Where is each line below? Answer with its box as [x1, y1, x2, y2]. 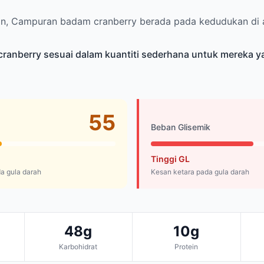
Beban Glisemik [151, 122, 210, 133]
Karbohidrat [59, 242, 98, 252]
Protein [174, 242, 199, 252]
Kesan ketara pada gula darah [151, 167, 249, 177]
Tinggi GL [151, 154, 190, 164]
